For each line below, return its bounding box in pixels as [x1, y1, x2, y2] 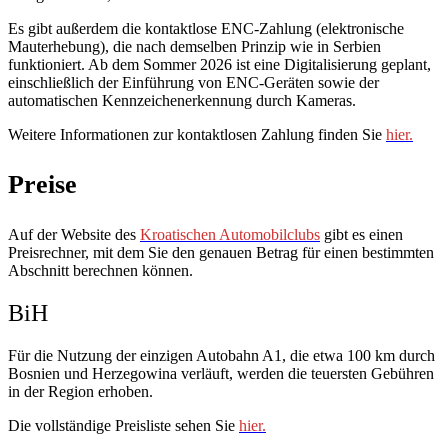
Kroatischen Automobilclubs [140, 225, 320, 243]
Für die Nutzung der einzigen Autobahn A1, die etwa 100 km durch [8, 346, 435, 364]
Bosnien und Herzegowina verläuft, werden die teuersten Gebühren [8, 364, 434, 382]
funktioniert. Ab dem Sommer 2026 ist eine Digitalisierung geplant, [8, 55, 431, 73]
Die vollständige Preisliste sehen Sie [8, 416, 239, 434]
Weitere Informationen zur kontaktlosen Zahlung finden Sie [8, 125, 386, 143]
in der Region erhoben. [8, 382, 153, 400]
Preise [8, 169, 77, 199]
